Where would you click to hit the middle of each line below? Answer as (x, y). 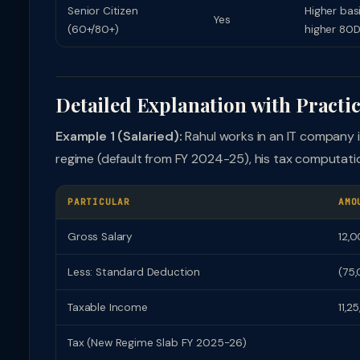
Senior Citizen (103, 11)
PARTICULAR (99, 202)
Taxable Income (108, 307)
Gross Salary (100, 237)
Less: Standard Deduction (134, 272)
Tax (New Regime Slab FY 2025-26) (157, 343)
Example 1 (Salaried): (119, 136)
